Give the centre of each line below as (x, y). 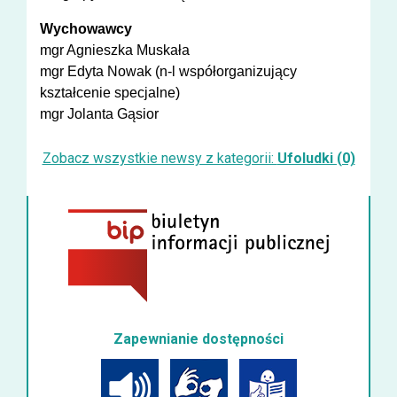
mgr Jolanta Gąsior (99, 114)
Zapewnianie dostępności (198, 339)
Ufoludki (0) (316, 158)
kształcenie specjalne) (110, 93)
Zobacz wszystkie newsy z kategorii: (160, 158)
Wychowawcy (86, 29)
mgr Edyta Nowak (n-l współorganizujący (168, 71)
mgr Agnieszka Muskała (115, 50)
